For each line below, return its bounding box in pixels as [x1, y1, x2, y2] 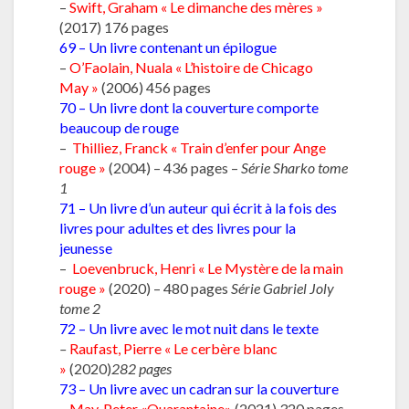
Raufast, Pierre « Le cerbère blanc [69, 339, 278, 357]
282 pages [111, 359, 172, 377]
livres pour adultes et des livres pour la [59, 218, 296, 236]
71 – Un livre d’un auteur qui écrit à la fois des [59, 198, 337, 216]
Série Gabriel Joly [231, 278, 334, 297]
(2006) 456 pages [101, 78, 211, 96]
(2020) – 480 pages [106, 278, 231, 297]
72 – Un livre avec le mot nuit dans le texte [59, 319, 319, 337]
